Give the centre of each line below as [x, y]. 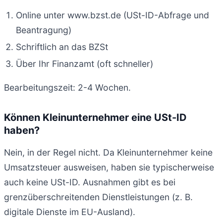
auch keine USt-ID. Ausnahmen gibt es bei [90, 182]
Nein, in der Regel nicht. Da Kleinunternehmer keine [108, 153]
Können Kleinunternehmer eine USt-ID [95, 117]
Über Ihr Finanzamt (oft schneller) [84, 64]
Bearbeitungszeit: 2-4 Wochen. [67, 87]
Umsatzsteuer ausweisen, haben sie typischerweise [109, 167]
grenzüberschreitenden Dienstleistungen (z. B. [98, 197]
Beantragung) [44, 30]
